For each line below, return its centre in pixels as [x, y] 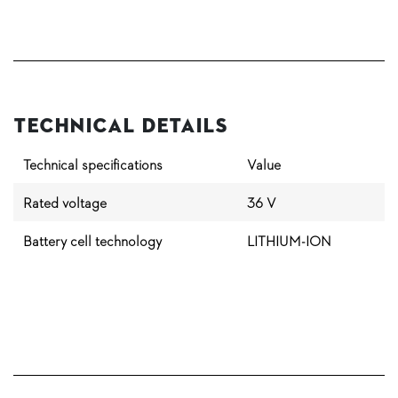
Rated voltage [65, 203]
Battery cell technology [92, 241]
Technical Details [120, 126]
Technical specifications [93, 164]
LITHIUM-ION [289, 241]
